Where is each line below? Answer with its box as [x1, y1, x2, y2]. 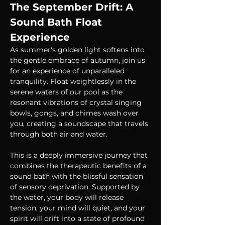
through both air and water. [10, 130, 107, 139]
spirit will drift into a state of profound [10, 214, 147, 223]
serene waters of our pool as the [10, 87, 125, 96]
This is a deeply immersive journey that [10, 151, 150, 160]
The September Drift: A [10, 1, 136, 13]
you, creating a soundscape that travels [10, 119, 150, 128]
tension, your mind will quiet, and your [10, 203, 147, 212]
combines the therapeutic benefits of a [10, 161, 149, 170]
